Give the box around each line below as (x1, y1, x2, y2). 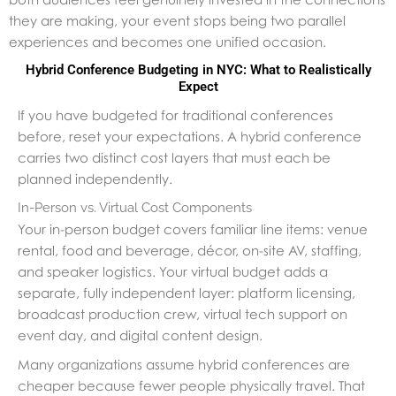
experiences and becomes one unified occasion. (9, 34, 326, 50)
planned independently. (18, 171, 172, 187)
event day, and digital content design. (18, 327, 263, 344)
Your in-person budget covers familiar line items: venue (18, 221, 368, 238)
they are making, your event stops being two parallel (9, 12, 346, 29)
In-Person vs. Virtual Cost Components (18, 200, 252, 217)
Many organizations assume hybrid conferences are (18, 356, 350, 373)
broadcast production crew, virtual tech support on (18, 306, 347, 323)
